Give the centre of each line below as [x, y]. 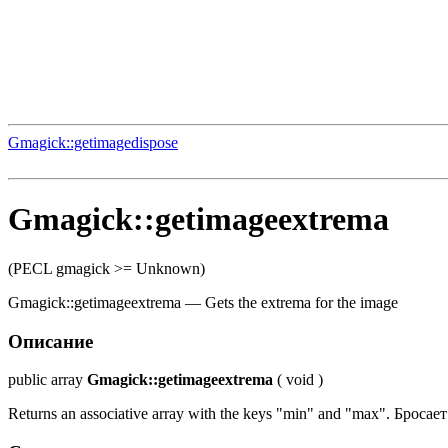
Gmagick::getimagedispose [93, 142]
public [27, 380]
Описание [50, 341]
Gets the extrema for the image [301, 302]
